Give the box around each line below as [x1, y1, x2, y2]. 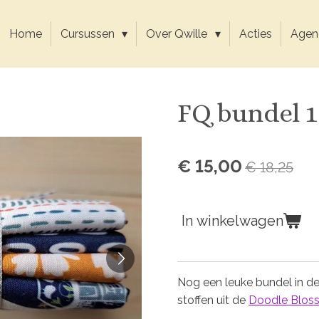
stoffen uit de [177, 293, 249, 307]
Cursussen [61, 27, 118, 41]
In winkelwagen [182, 212, 283, 229]
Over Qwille [146, 27, 211, 41]
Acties [239, 27, 272, 41]
